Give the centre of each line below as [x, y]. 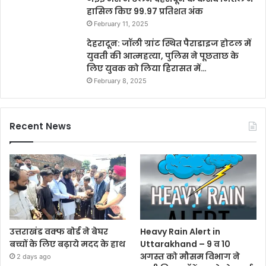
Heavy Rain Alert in [180, 231]
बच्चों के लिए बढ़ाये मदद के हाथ [67, 244]
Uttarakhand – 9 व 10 [186, 244]
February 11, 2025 [121, 23]
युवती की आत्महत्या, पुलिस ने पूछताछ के [163, 56]
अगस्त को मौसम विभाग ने [190, 256]
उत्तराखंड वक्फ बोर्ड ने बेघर [59, 231]
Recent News [40, 126]
